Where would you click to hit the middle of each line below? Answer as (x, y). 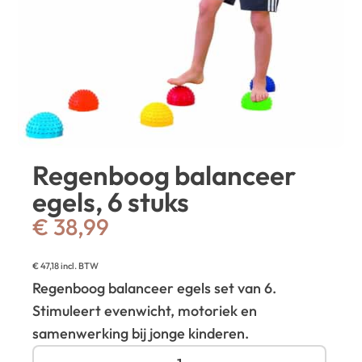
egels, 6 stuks (111, 202)
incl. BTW (79, 265)
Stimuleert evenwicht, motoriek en (145, 310)
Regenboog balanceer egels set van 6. (155, 288)
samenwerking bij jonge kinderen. (141, 333)
